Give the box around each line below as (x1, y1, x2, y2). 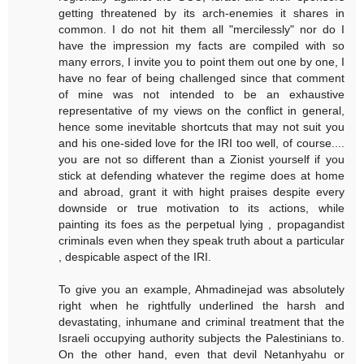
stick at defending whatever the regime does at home (58, 169, 344, 183)
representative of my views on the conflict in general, (58, 104, 344, 118)
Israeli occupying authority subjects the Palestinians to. (58, 331, 344, 345)
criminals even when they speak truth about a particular (58, 234, 344, 248)
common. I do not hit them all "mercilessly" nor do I (58, 23, 344, 37)
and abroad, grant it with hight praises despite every (58, 185, 344, 199)
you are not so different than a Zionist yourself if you (58, 153, 344, 167)
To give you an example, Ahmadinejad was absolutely (58, 283, 344, 297)
